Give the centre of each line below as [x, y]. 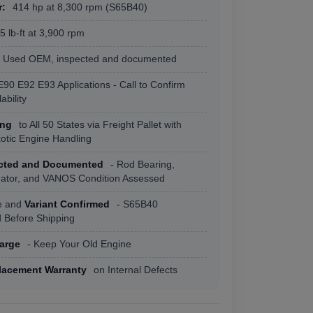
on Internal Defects [134, 270]
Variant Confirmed [67, 204]
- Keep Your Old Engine [78, 244]
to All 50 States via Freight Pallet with [99, 125]
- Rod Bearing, [141, 165]
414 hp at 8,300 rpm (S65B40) [79, 7]
